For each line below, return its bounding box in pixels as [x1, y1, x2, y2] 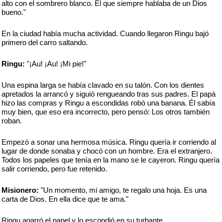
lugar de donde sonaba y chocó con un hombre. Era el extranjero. [1, 147, 212, 155]
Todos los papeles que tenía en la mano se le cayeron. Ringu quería [1, 156, 220, 164]
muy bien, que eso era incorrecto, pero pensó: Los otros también [1, 108, 210, 116]
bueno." [1, 8, 26, 16]
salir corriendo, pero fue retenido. [1, 165, 107, 173]
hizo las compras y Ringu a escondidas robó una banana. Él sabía [1, 99, 215, 107]
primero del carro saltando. [1, 38, 88, 47]
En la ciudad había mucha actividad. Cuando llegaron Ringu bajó [1, 29, 209, 38]
